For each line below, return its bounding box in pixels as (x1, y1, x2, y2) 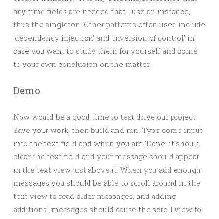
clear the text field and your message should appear (13, 152, 199, 161)
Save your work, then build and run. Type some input (13, 125, 203, 135)
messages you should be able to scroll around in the (13, 178, 200, 188)
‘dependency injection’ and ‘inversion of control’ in (13, 33, 195, 43)
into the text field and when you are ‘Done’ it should (13, 138, 200, 148)
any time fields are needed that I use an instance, (13, 6, 190, 16)
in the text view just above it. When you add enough (13, 165, 201, 175)
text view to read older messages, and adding (13, 191, 176, 201)
